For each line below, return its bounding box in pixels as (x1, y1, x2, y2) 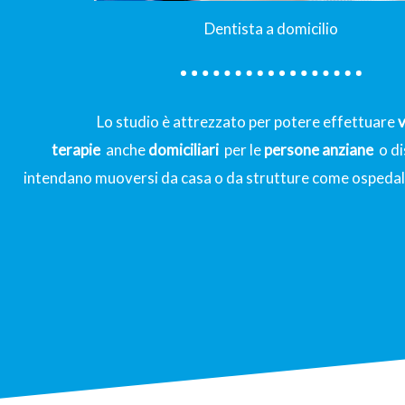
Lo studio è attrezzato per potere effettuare (97, 112, 398, 131)
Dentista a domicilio (204, 19, 338, 38)
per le (218, 140, 264, 159)
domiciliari (147, 140, 219, 159)
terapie (51, 140, 100, 159)
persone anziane (263, 140, 373, 159)
